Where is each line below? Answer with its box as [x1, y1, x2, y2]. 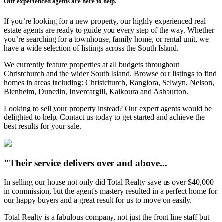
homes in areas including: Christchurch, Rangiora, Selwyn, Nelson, [4, 78, 214, 87]
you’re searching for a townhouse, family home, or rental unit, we [4, 34, 209, 43]
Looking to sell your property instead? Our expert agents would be [4, 104, 212, 112]
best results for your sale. [4, 121, 81, 130]
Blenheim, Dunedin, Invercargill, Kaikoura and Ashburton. [4, 87, 188, 96]
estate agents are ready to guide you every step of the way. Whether [4, 25, 214, 34]
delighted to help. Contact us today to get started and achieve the [4, 112, 205, 121]
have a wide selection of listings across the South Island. [4, 43, 179, 52]
